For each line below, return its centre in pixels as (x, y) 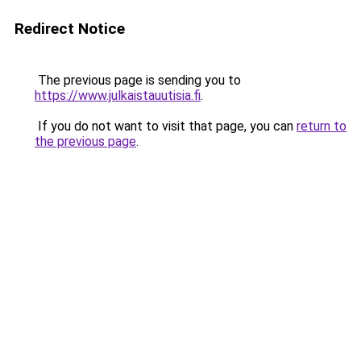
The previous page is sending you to (138, 80)
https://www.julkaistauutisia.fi (118, 95)
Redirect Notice (70, 29)
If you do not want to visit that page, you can (166, 126)
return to (322, 126)
